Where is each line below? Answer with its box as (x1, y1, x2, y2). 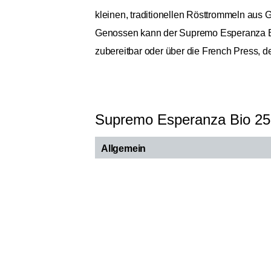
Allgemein (101, 143, 146, 154)
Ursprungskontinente (101, 166, 189, 177)
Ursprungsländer (101, 188, 171, 198)
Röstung (101, 253, 137, 264)
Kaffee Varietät (101, 231, 162, 242)
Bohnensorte (101, 209, 155, 220)
